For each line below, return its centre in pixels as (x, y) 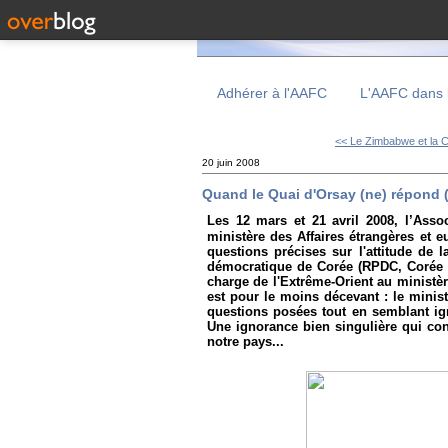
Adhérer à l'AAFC (272, 93)
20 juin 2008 (231, 162)
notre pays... (245, 342)
